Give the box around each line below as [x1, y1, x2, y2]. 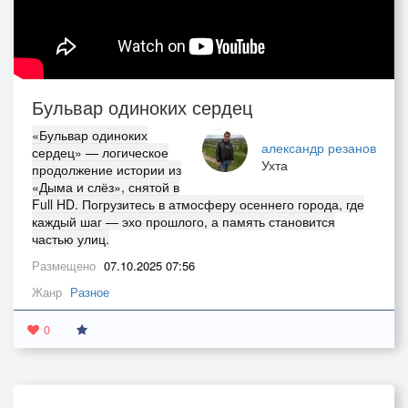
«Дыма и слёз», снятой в [32, 177, 179, 196]
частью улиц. [32, 229, 109, 248]
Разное [70, 282, 109, 301]
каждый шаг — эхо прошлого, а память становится [32, 211, 335, 230]
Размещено [32, 256, 99, 274]
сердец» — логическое [32, 142, 168, 161]
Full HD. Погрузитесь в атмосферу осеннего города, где [32, 194, 364, 213]
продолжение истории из [32, 159, 181, 178]
